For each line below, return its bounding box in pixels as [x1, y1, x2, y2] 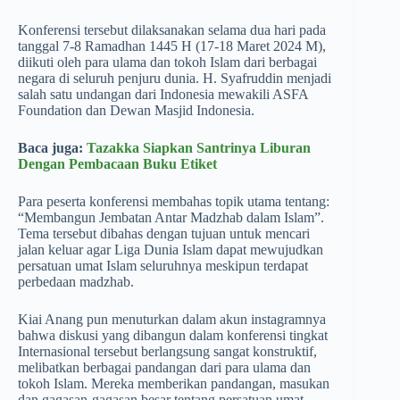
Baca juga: [18, 140, 87, 155]
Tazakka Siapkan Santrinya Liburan [87, 140, 311, 155]
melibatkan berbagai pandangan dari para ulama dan [18, 360, 311, 375]
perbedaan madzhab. [18, 274, 134, 289]
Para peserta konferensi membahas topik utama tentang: [18, 194, 329, 209]
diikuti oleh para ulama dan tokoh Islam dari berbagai [18, 54, 317, 70]
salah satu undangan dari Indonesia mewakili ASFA [18, 87, 308, 102]
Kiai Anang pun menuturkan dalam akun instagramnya [18, 312, 326, 327]
